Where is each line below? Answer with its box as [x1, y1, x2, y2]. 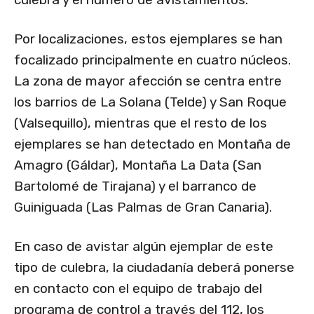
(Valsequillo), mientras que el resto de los [14, 115, 267, 132]
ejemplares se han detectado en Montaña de [14, 136, 291, 153]
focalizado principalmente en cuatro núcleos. [14, 52, 291, 69]
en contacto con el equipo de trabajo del [14, 280, 262, 297]
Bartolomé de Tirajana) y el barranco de [14, 178, 257, 195]
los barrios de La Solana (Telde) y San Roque [14, 94, 287, 111]
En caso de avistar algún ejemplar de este [14, 238, 273, 255]
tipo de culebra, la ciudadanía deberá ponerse [14, 259, 294, 276]
